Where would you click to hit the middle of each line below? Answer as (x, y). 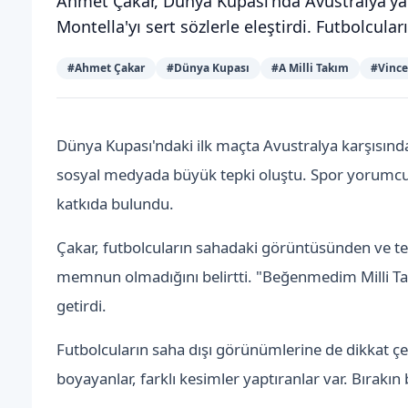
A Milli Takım (314, 67)
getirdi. (82, 305)
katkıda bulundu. (116, 203)
